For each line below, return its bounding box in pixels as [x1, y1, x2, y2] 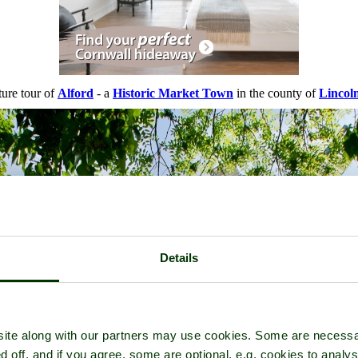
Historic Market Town [113, 86, 233, 101]
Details [159, 251, 199, 265]
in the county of [233, 86, 319, 101]
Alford [58, 86, 93, 101]
